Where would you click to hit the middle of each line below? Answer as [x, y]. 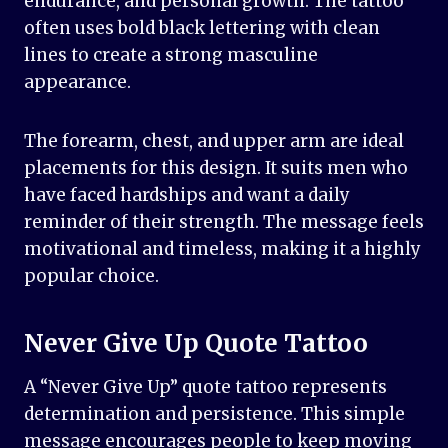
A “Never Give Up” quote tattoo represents [205, 387]
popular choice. [91, 276]
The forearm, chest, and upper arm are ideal [214, 141]
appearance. [77, 82]
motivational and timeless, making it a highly [222, 249]
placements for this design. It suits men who [216, 168]
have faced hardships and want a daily [187, 195]
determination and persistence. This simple [214, 414]
